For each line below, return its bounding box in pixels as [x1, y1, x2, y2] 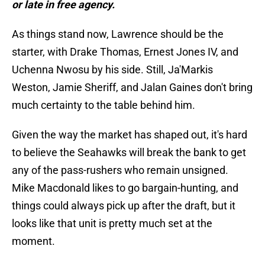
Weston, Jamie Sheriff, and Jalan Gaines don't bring [12, 81, 253, 94]
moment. [12, 235, 55, 248]
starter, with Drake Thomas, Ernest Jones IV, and [12, 46, 238, 59]
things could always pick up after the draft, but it [12, 199, 235, 212]
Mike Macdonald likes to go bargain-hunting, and [12, 182, 238, 195]
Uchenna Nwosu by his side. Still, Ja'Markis [12, 63, 213, 76]
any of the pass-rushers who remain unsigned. [12, 164, 228, 177]
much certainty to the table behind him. [12, 99, 195, 112]
